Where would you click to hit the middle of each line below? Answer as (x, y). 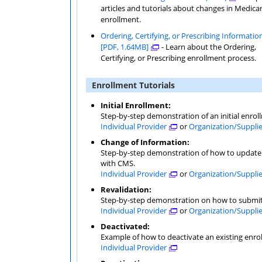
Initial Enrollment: (136, 105)
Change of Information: (145, 142)
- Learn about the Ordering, (208, 46)
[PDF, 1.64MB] (125, 46)
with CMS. (119, 163)
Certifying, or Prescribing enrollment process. (178, 58)
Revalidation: (126, 189)
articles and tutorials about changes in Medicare (114, 8)
